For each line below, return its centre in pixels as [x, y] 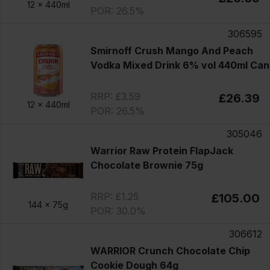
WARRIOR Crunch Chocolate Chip [170, 250]
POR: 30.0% [118, 211]
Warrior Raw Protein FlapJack [162, 150]
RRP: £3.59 [115, 96]
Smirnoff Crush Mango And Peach [171, 50]
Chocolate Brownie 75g [146, 165]
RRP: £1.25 [114, 196]
